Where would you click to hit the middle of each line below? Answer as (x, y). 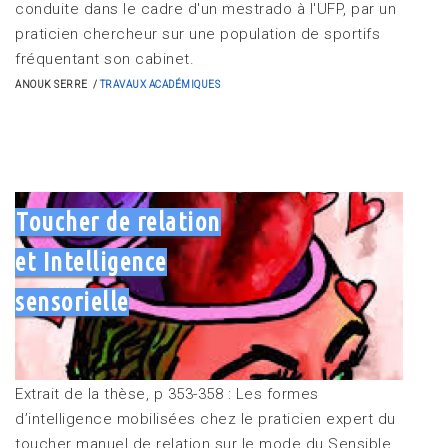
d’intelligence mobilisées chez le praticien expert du (205, 418)
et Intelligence (91, 261)
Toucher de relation (118, 221)
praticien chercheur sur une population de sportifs (197, 33)
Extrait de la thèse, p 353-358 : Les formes (167, 393)
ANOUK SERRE (51, 84)
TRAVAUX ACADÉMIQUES (159, 84)
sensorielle (72, 301)
